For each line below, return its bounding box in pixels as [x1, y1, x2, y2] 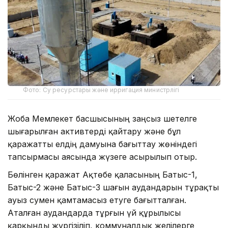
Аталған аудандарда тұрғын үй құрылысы [8, 207, 181, 218]
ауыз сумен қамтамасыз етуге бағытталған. [8, 194, 186, 205]
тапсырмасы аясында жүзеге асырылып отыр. [8, 151, 197, 162]
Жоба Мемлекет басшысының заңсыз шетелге [8, 113, 197, 124]
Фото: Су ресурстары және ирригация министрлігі [23, 85, 180, 94]
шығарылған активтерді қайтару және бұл [8, 126, 181, 136]
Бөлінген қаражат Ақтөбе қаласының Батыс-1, [8, 169, 197, 180]
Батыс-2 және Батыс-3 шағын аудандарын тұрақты [8, 182, 219, 192]
